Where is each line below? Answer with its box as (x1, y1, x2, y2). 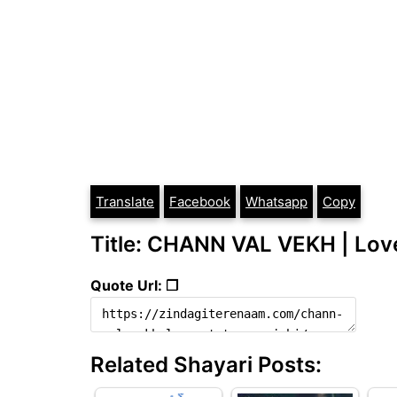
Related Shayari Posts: (90, 351, 322, 378)
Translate (96, 193, 154, 210)
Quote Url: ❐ (90, 276, 178, 294)
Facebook (169, 193, 230, 210)
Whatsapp (245, 193, 307, 210)
